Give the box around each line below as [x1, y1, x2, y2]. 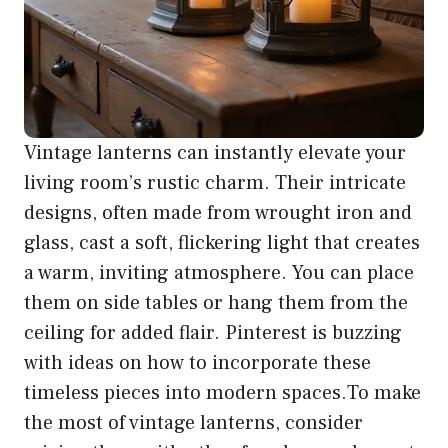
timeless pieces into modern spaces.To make [24, 379, 421, 406]
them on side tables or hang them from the [24, 289, 408, 316]
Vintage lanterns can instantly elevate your [24, 139, 406, 166]
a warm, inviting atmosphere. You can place [24, 259, 414, 286]
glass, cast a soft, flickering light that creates [24, 229, 420, 256]
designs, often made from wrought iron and [24, 199, 412, 226]
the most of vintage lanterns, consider [24, 409, 363, 436]
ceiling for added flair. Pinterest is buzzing [24, 319, 402, 346]
